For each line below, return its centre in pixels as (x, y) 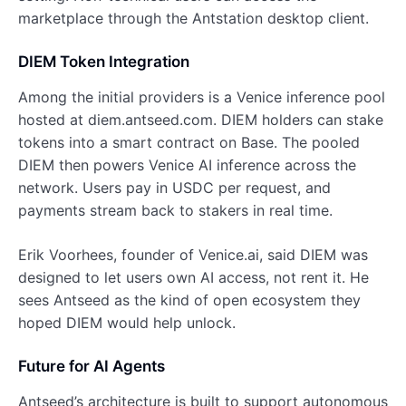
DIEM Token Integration (104, 61)
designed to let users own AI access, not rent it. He (193, 277)
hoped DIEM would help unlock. (127, 322)
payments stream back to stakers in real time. (175, 210)
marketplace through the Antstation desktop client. (193, 18)
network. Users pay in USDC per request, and (174, 187)
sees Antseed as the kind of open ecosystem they (189, 300)
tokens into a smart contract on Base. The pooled (189, 142)
